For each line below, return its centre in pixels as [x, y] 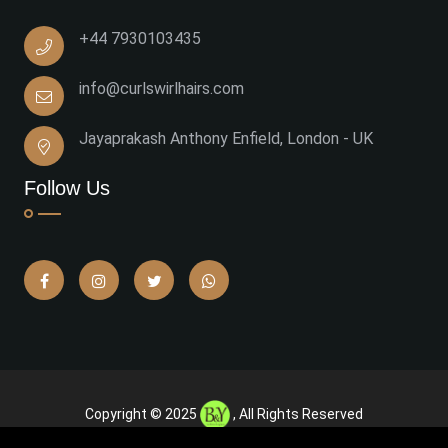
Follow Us [67, 187]
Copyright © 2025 [142, 413]
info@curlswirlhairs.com [161, 88]
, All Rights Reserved [298, 413]
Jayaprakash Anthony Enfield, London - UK [226, 138]
